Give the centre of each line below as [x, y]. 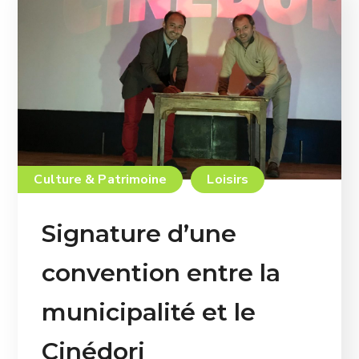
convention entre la [161, 272]
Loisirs [228, 179]
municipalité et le [149, 312]
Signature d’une [139, 233]
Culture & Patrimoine [101, 179]
